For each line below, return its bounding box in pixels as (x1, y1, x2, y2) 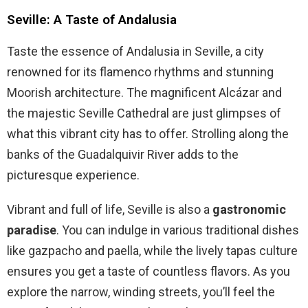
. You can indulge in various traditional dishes (56, 223, 299, 238)
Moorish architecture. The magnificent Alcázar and (7, 85, 282, 100)
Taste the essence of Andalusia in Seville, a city (7, 44, 264, 59)
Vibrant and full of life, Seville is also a (7, 202, 212, 217)
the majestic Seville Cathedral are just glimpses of (7, 106, 281, 121)
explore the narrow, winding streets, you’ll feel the (7, 285, 275, 300)
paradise (7, 223, 56, 238)
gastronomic (212, 202, 286, 217)
